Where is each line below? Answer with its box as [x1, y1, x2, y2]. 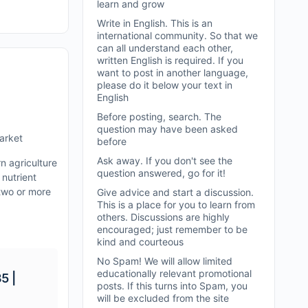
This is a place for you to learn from [97, 198, 255, 210]
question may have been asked [97, 122, 238, 135]
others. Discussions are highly [97, 210, 230, 223]
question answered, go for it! [97, 166, 225, 179]
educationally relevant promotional [97, 267, 252, 279]
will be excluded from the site [97, 291, 229, 304]
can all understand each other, [97, 41, 233, 54]
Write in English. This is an [97, 16, 212, 29]
